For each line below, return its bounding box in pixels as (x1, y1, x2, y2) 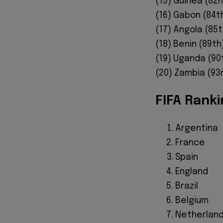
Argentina (175, 124, 218, 133)
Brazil (175, 182, 198, 191)
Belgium (175, 196, 209, 206)
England (175, 167, 208, 177)
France (175, 138, 205, 148)
